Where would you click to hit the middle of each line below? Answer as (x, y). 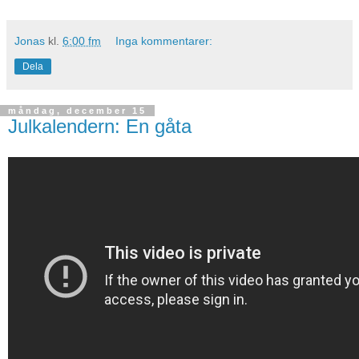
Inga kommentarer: (164, 40)
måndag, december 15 (77, 110)
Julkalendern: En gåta (100, 126)
